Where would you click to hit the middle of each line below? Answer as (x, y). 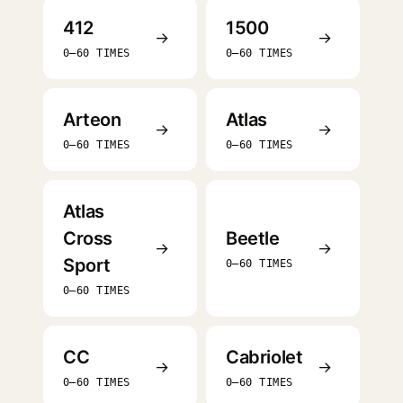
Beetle (253, 238)
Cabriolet (264, 357)
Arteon (92, 120)
